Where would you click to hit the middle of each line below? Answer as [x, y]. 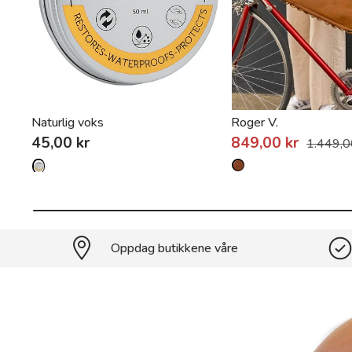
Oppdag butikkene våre [174, 249]
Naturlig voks [68, 123]
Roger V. [255, 123]
